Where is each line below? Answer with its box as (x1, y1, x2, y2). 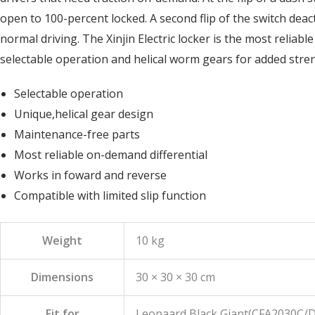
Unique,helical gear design (14, 105, 153, 122)
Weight (42, 232, 82, 248)
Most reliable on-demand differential (14, 146, 207, 162)
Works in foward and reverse (14, 167, 167, 183)
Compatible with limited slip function (14, 187, 206, 203)
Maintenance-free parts (14, 126, 140, 142)
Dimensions (31, 269, 94, 285)
